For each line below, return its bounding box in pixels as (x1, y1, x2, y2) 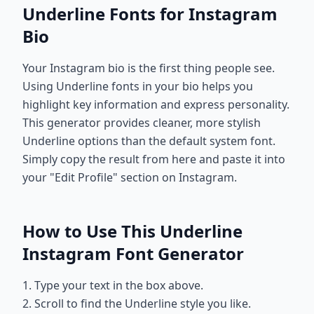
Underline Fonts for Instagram (22, 2, 278, 25)
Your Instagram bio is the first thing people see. (22, 60, 275, 76)
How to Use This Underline (22, 219, 243, 243)
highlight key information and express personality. (22, 97, 289, 112)
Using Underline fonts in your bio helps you (22, 78, 253, 94)
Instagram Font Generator (22, 242, 244, 265)
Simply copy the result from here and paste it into (22, 151, 285, 167)
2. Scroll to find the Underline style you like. (22, 296, 251, 311)
